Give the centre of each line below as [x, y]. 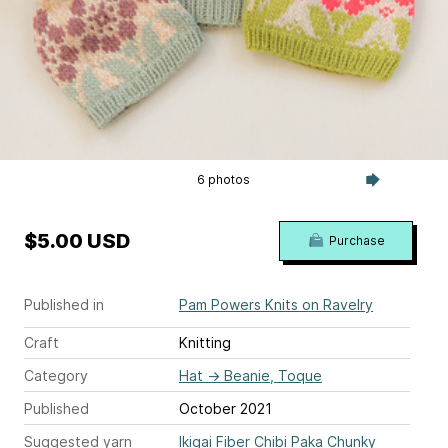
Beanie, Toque [273, 376]
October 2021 [225, 409]
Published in [64, 305]
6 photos [224, 180]
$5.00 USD [77, 241]
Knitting [205, 343]
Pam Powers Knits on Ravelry [276, 305]
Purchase [356, 241]
